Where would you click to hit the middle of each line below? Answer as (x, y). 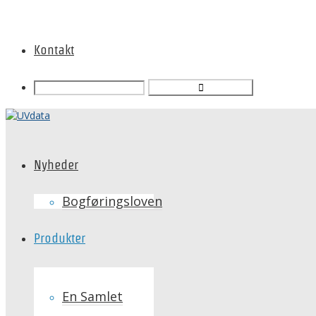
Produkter (60, 238)
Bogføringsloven (112, 201)
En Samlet (92, 296)
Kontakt (54, 50)
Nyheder (56, 165)
